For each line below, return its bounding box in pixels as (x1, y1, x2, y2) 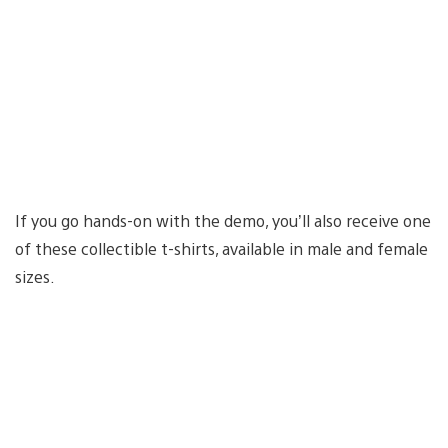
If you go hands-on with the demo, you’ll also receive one (15, 209, 431, 231)
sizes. (15, 265, 55, 287)
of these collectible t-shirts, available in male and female (15, 237, 428, 259)
